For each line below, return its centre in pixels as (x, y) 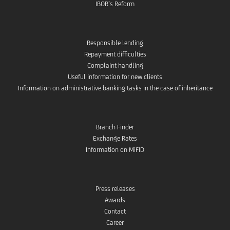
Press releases (115, 188)
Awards (115, 200)
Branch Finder (115, 127)
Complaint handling (115, 65)
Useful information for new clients (115, 76)
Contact (115, 211)
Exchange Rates (115, 138)
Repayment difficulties (115, 54)
